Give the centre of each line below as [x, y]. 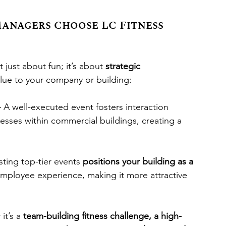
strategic [124, 66]
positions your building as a [139, 161]
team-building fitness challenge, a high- [102, 216]
